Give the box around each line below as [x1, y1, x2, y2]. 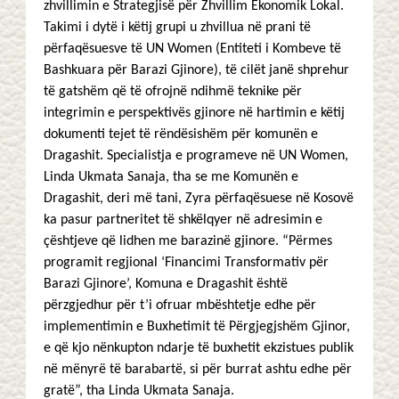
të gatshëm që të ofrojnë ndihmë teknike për [44, 85, 302, 100]
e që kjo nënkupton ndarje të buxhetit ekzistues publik [44, 341, 354, 356]
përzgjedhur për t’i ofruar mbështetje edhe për [44, 298, 316, 313]
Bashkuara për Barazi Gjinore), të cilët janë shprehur [44, 63, 349, 78]
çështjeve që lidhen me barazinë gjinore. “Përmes [44, 234, 332, 249]
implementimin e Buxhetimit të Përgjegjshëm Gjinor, [44, 320, 350, 335]
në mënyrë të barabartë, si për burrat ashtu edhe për [44, 362, 352, 378]
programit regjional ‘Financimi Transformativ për [44, 256, 329, 271]
